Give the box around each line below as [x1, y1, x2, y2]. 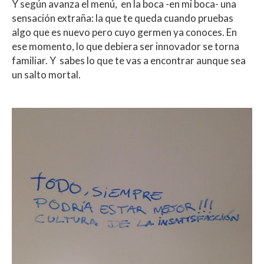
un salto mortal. [12, 68, 81, 81]
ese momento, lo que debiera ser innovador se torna [12, 40, 239, 53]
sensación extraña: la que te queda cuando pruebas [12, 12, 233, 25]
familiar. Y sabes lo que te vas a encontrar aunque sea [12, 54, 246, 67]
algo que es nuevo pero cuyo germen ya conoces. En [12, 26, 237, 39]
